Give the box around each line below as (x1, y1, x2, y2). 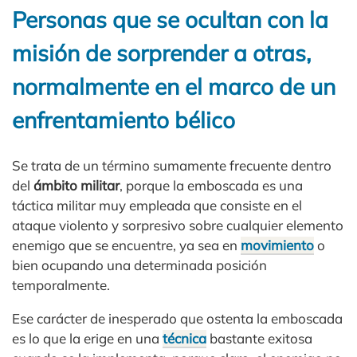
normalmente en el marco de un (12, 73, 335, 100)
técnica (163, 330, 206, 347)
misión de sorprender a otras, (12, 39, 311, 67)
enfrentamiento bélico (12, 106, 235, 134)
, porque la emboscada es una (120, 177, 303, 194)
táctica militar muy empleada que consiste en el (12, 197, 302, 214)
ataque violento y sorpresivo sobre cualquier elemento (12, 217, 343, 234)
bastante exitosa (206, 330, 312, 347)
